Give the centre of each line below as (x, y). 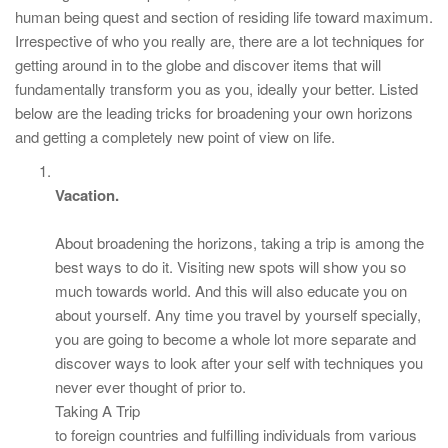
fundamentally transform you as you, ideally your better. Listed (216, 88)
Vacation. (87, 195)
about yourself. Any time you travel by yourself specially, (238, 314)
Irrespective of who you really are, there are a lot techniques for (219, 40)
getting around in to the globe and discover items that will (198, 64)
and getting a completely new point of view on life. (175, 136)
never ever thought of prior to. (150, 386)
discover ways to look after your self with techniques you (239, 362)
